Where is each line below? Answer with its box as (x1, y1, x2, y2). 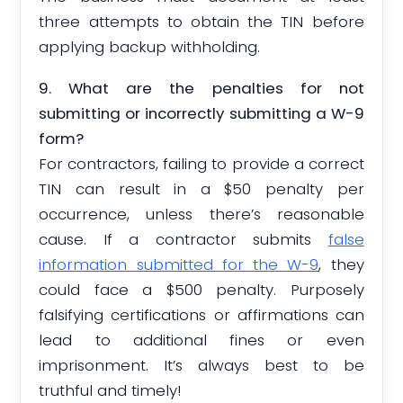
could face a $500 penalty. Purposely (39, 279, 364, 301)
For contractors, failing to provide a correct (39, 153, 364, 175)
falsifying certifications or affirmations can (39, 304, 364, 327)
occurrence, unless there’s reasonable (39, 203, 364, 226)
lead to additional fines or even (39, 329, 364, 352)
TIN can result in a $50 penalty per (39, 178, 364, 201)
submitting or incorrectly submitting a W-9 (39, 103, 364, 125)
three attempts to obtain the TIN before (39, 10, 364, 32)
